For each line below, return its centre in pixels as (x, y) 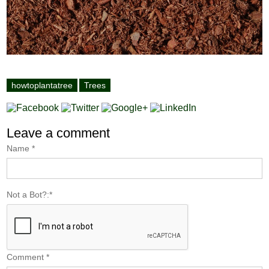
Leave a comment (59, 133)
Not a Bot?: (28, 194)
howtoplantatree (42, 85)
